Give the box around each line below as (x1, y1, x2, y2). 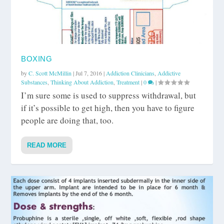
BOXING (21, 54, 52, 63)
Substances (21, 78, 48, 86)
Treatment (116, 78, 140, 86)
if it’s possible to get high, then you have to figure (21, 102, 195, 114)
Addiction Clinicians (106, 69, 155, 77)
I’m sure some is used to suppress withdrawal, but (21, 89, 196, 101)
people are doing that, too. (21, 114, 114, 126)
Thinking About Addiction (50, 78, 114, 86)
